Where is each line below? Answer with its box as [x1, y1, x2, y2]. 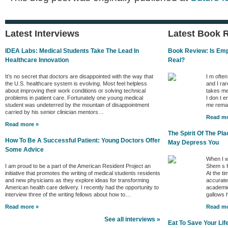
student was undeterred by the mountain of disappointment [5, 101, 149, 108]
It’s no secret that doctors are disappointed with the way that [5, 73, 153, 79]
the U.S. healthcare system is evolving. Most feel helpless [5, 80, 147, 87]
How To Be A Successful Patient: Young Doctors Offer [5, 136, 160, 144]
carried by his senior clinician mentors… [5, 108, 104, 115]
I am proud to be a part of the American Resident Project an [5, 162, 151, 169]
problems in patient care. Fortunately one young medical [5, 94, 143, 101]
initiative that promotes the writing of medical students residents [5, 169, 160, 176]
